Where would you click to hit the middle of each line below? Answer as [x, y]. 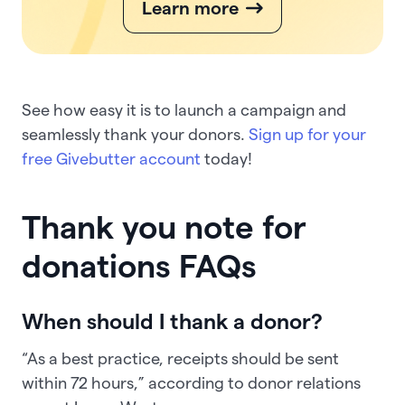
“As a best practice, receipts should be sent [180, 358]
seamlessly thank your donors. [135, 135]
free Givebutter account [111, 159]
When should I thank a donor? [172, 321]
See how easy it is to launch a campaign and [184, 110]
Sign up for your [307, 135]
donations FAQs [139, 265]
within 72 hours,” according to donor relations [191, 382]
